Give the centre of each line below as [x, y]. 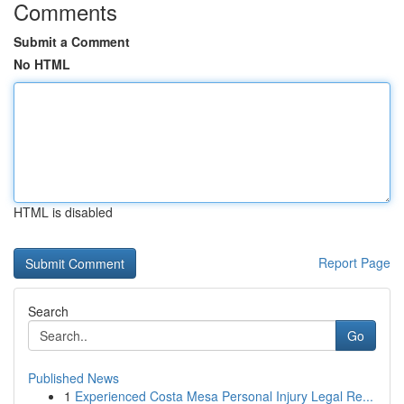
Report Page [354, 262]
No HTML [42, 64]
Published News [73, 378]
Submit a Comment [72, 41]
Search [48, 311]
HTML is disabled [63, 212]
